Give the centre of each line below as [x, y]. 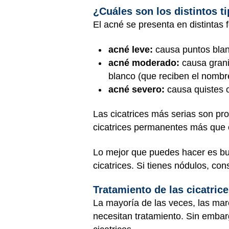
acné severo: [136, 89]
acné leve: [131, 49]
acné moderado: [144, 63]
